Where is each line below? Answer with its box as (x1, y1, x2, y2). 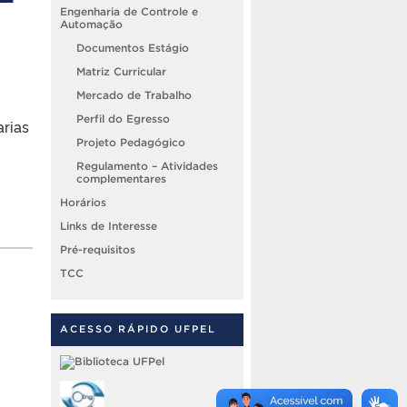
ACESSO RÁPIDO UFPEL (60, 323, 216, 334)
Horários (60, 195, 106, 208)
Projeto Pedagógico (76, 135, 185, 148)
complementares (76, 172, 166, 184)
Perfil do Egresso (76, 112, 170, 124)
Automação (60, 17, 123, 30)
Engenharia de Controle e (60, 5, 198, 17)
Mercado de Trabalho (76, 88, 192, 101)
